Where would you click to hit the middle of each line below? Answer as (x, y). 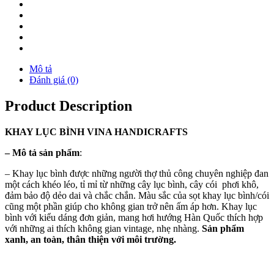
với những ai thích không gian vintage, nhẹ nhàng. (103, 228)
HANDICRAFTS (150, 131)
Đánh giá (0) (54, 80)
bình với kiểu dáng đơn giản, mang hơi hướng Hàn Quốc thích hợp (134, 217)
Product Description (68, 106)
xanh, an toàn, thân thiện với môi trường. (91, 239)
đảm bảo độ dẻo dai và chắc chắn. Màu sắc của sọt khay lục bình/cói (137, 195)
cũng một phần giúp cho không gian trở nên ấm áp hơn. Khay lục (131, 206)
